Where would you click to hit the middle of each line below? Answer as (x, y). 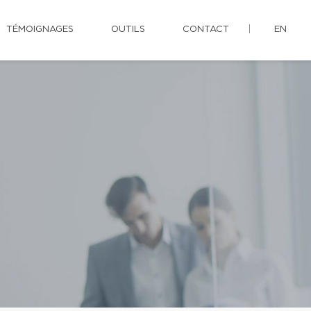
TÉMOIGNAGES (40, 30)
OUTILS (128, 30)
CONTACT (206, 30)
